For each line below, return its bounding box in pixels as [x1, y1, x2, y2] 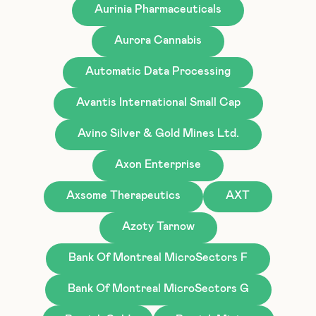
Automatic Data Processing [85, 65, 231, 77]
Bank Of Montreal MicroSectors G [67, 282, 249, 294]
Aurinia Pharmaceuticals [95, 3, 221, 15]
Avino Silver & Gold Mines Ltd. [77, 127, 239, 139]
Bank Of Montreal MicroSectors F [68, 251, 248, 263]
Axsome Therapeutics [66, 189, 181, 201]
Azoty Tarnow [121, 220, 195, 232]
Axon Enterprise [115, 158, 201, 170]
